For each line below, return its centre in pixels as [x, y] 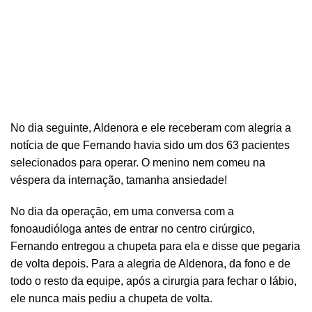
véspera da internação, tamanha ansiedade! [119, 180]
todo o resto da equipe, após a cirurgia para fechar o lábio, [154, 281]
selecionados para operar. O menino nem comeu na [138, 162]
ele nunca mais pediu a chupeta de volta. [111, 298]
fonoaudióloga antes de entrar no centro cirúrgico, [133, 228]
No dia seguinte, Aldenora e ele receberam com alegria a [151, 127]
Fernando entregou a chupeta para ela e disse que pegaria [155, 246]
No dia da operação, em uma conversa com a [122, 211]
